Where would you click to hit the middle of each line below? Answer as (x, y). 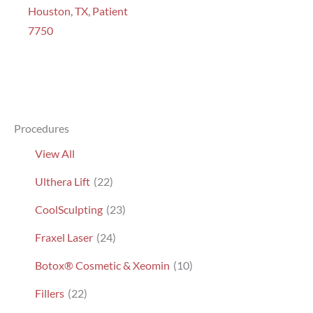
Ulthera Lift (63, 182)
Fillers (50, 293)
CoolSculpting (69, 210)
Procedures (42, 129)
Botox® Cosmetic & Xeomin (102, 265)
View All (55, 154)
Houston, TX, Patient (78, 10)
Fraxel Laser (64, 238)
